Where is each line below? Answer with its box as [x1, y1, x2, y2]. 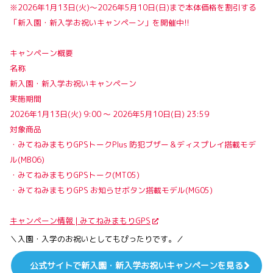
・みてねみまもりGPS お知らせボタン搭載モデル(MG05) [10, 184, 213, 196]
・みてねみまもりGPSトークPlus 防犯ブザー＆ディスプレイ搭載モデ [10, 138, 256, 150]
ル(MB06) [10, 154, 44, 165]
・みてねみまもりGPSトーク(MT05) [10, 169, 140, 180]
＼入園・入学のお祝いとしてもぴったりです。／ [10, 233, 184, 244]
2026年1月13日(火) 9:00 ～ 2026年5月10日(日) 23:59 [10, 108, 209, 119]
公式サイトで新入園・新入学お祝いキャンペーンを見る [30, 259, 243, 271]
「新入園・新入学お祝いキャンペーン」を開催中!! [10, 16, 197, 28]
